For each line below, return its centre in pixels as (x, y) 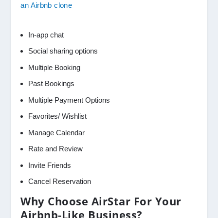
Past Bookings (53, 84)
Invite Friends (50, 165)
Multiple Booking (54, 67)
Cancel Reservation (60, 182)
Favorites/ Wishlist (59, 116)
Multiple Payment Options (69, 100)
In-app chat (46, 35)
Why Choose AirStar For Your (101, 201)
